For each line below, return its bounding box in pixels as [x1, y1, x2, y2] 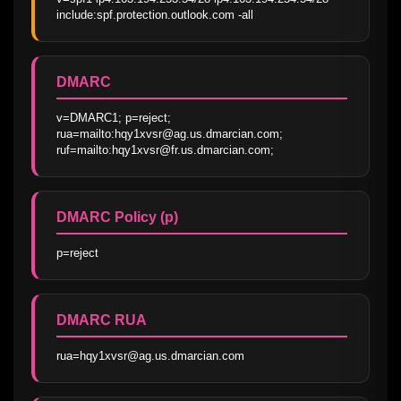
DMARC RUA [56, 311, 147, 328]
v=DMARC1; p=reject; [56, 110, 171, 124]
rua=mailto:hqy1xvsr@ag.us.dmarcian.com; [56, 126, 283, 141]
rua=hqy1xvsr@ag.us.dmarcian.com [56, 348, 244, 363]
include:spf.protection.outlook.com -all [56, 7, 253, 21]
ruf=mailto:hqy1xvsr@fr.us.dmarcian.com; [56, 142, 274, 157]
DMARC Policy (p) [56, 209, 178, 225]
